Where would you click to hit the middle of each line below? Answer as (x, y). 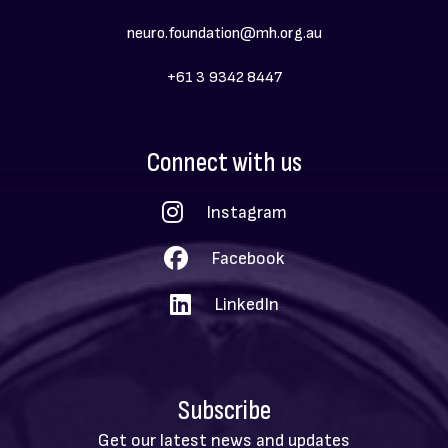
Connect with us (224, 162)
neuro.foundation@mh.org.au (224, 33)
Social (58, 160)
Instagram (246, 212)
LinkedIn (246, 304)
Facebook (247, 258)
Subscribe (224, 410)
